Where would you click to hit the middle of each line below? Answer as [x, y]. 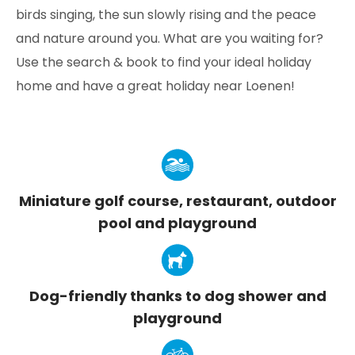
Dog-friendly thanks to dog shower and [177, 296]
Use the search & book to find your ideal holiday [164, 62]
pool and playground [177, 223]
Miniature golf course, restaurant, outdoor [177, 201]
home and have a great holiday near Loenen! [155, 86]
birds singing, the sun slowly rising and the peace [166, 15]
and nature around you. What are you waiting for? [170, 38]
